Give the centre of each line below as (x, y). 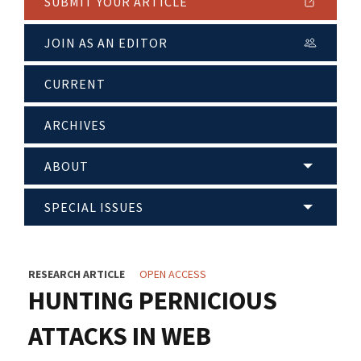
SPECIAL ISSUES (94, 207)
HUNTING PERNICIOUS (153, 301)
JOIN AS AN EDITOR (106, 43)
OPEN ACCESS (173, 274)
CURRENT (75, 84)
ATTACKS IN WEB (120, 336)
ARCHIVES (75, 125)
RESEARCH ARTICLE (77, 274)
